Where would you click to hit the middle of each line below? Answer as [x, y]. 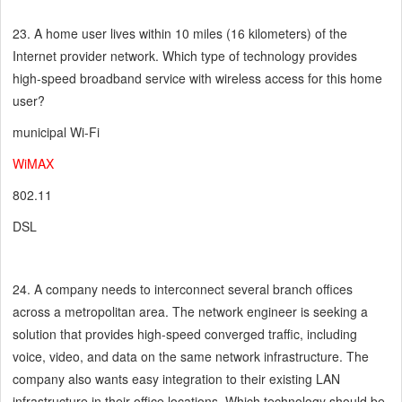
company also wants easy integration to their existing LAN [177, 379]
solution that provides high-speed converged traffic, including [185, 334]
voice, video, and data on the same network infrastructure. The [191, 357]
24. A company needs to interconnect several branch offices [183, 289]
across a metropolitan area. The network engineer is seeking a [191, 312]
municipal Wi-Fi [57, 132]
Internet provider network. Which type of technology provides [185, 56]
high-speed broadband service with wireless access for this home [198, 79]
